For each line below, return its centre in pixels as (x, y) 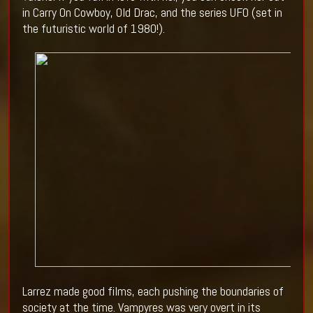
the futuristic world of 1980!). (93, 29)
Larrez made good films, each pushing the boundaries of (153, 291)
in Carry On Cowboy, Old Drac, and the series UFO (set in (152, 13)
